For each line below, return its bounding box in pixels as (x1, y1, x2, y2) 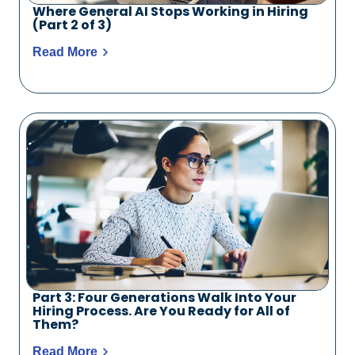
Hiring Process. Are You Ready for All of (32, 301, 290, 320)
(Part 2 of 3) (32, 15, 112, 34)
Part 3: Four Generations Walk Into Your (32, 288, 296, 307)
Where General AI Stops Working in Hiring (32, 2, 308, 21)
